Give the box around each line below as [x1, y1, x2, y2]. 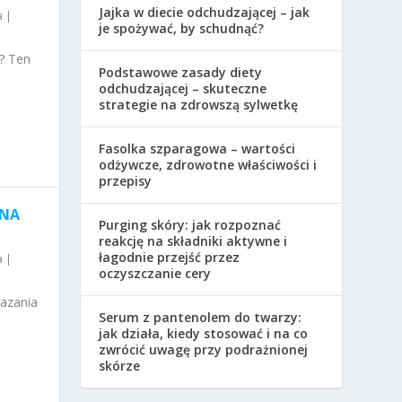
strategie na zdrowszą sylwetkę [99, 96, 299, 114]
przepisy [99, 172, 153, 190]
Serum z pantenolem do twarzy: [99, 309, 302, 327]
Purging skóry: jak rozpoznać [99, 216, 282, 234]
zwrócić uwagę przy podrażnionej [99, 341, 309, 359]
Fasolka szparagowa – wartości [99, 140, 296, 158]
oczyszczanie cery [99, 265, 212, 283]
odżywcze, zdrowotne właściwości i [99, 156, 318, 174]
